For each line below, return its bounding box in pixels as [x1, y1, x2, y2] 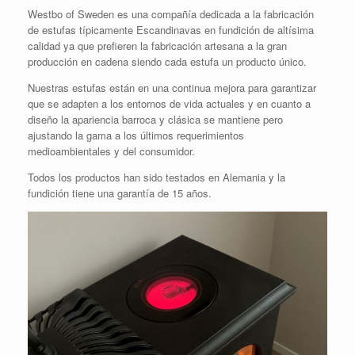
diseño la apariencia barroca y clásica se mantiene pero [28, 112, 283, 127]
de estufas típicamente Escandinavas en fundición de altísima [28, 22, 314, 37]
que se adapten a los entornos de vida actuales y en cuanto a [28, 96, 311, 111]
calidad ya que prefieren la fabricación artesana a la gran [28, 38, 287, 53]
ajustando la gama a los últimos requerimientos [28, 128, 244, 143]
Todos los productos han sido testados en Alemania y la [28, 170, 285, 185]
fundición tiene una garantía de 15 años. [28, 185, 212, 200]
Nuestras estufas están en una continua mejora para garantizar [28, 80, 316, 95]
